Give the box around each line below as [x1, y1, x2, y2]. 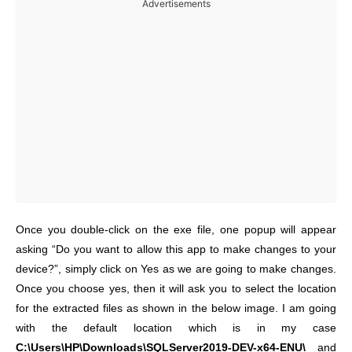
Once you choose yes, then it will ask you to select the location [16, 282, 336, 295]
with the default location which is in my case [16, 321, 336, 334]
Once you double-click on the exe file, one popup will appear [16, 223, 336, 236]
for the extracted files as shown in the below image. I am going [16, 302, 336, 314]
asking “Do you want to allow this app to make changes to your [16, 243, 336, 255]
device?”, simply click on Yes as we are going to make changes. [16, 262, 336, 275]
